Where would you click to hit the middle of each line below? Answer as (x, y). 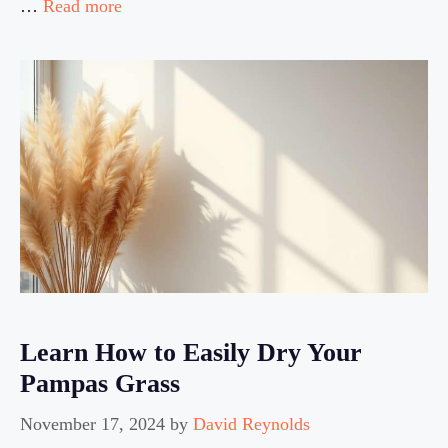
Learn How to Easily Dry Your (191, 352)
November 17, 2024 (92, 423)
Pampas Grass (100, 383)
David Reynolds (251, 423)
